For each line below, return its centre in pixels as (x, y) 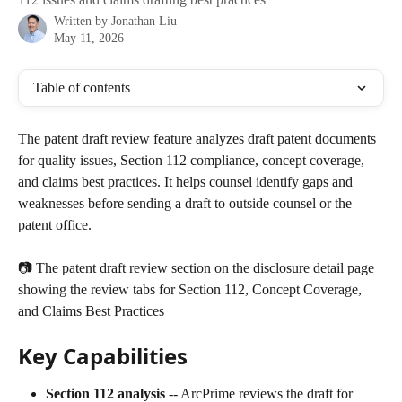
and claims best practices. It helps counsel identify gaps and (187, 182)
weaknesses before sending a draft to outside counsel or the (187, 203)
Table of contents (82, 87)
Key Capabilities (103, 355)
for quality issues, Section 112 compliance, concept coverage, (193, 160)
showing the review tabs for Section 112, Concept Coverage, (192, 290)
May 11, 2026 (89, 38)
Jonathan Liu (144, 21)
